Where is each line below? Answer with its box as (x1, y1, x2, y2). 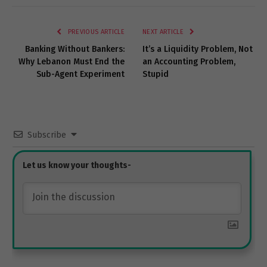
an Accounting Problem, (142, 57, 235, 67)
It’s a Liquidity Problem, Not (142, 44, 253, 55)
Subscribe (27, 130, 66, 141)
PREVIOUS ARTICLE (66, 28, 125, 36)
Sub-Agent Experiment (36, 69, 125, 80)
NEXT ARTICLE (142, 28, 186, 36)
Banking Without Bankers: (25, 44, 125, 55)
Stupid (142, 69, 169, 80)
